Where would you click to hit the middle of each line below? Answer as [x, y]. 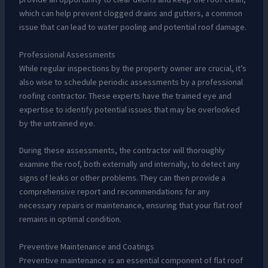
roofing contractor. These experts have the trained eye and [125, 95]
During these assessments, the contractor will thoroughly [122, 150]
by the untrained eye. [57, 123]
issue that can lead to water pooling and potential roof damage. [133, 27]
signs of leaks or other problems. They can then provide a [122, 178]
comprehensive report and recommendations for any [114, 192]
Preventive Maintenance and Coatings [86, 246]
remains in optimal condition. [70, 219]
